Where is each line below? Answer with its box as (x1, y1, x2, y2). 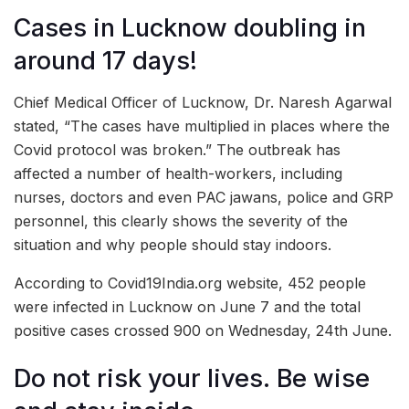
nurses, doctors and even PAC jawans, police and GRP (14, 187, 393, 206)
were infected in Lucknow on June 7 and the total (14, 297, 361, 316)
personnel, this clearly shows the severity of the (14, 211, 348, 230)
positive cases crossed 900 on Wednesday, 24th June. (14, 320, 392, 340)
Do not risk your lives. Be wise (14, 363, 370, 394)
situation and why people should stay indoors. (14, 235, 331, 254)
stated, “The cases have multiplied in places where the (14, 116, 390, 135)
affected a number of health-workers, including (14, 163, 342, 183)
